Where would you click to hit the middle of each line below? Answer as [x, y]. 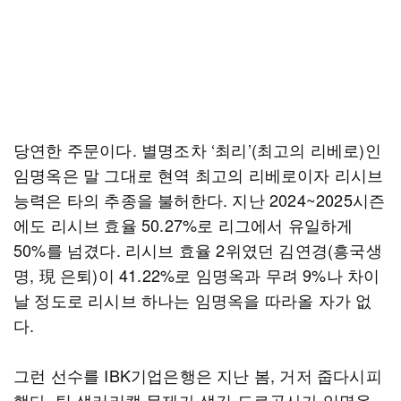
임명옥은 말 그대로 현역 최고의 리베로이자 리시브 [199, 175]
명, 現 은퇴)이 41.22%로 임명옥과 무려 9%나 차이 [197, 275]
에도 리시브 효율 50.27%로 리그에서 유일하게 [183, 225]
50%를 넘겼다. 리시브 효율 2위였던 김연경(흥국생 [198, 250]
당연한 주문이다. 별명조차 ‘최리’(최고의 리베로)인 [197, 149]
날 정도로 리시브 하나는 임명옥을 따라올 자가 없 [193, 300]
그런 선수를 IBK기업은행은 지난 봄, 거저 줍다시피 [198, 375]
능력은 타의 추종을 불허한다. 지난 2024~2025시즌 [200, 200]
